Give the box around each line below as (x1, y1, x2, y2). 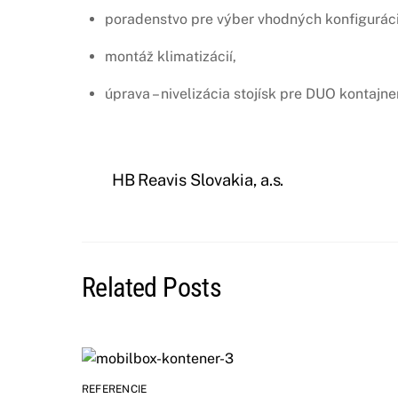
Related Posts (82, 271, 222, 303)
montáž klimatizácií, (104, 48, 236, 66)
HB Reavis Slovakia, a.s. (111, 170, 284, 189)
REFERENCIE (82, 383, 147, 396)
